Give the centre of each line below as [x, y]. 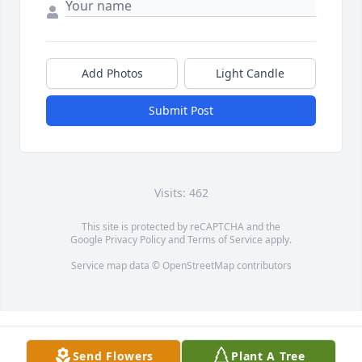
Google [88, 240]
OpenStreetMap [198, 266]
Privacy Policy [135, 240]
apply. [277, 240]
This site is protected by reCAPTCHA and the [181, 227]
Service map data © [116, 266]
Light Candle [250, 74]
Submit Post [181, 111]
